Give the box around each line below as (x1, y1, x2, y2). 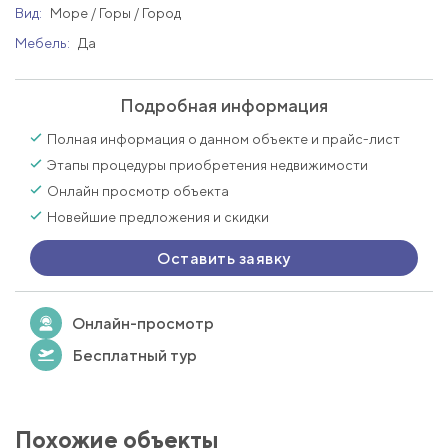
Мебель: (15, 35, 73, 51)
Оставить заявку (157, 248, 291, 268)
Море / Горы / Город (50, 5, 181, 21)
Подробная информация (120, 95, 328, 116)
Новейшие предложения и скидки (47, 209, 269, 225)
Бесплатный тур (72, 345, 197, 365)
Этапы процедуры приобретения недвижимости (47, 157, 368, 173)
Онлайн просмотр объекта (47, 183, 229, 199)
